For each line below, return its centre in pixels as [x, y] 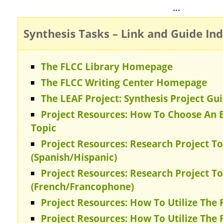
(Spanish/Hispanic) [74, 157]
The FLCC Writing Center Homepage [124, 83]
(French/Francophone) [82, 187]
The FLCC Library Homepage [107, 67]
